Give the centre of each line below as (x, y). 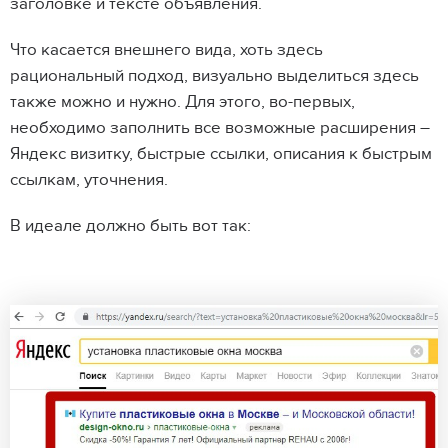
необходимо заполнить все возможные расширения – (220, 128)
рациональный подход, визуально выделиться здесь (214, 76)
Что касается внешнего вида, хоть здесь (166, 50)
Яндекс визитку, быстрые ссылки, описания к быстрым (221, 154)
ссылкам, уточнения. (91, 180)
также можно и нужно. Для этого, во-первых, (182, 102)
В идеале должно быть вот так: (130, 226)
